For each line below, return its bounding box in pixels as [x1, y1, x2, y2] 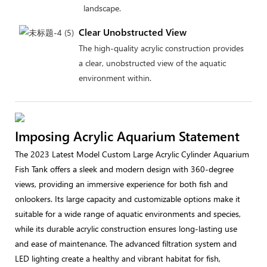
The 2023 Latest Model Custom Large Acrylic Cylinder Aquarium [15, 148, 249, 160]
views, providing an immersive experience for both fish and [15, 178, 228, 190]
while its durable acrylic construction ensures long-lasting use [15, 222, 237, 234]
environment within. [78, 72, 151, 83]
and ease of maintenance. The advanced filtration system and [15, 237, 237, 249]
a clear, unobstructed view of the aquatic [78, 57, 226, 69]
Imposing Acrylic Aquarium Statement [15, 126, 240, 145]
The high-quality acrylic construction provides [78, 42, 244, 54]
